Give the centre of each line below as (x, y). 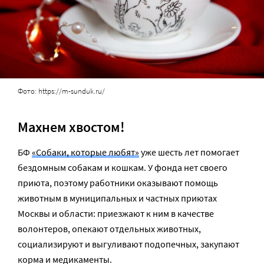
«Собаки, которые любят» (85, 152)
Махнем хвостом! (71, 127)
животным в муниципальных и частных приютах (117, 198)
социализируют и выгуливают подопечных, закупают (128, 244)
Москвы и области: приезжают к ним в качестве (116, 213)
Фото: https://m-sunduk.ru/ (61, 91)
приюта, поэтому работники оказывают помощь (118, 182)
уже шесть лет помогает (189, 152)
